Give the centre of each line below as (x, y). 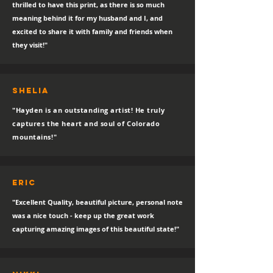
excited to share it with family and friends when (92, 31)
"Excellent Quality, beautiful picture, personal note (97, 202)
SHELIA (31, 90)
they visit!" (30, 45)
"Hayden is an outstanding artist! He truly (89, 110)
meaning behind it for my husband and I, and (87, 18)
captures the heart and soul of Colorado (86, 123)
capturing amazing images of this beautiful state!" (96, 229)
